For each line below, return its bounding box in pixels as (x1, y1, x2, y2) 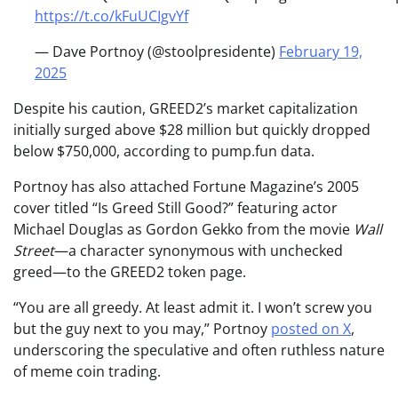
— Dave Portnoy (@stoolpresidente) (35, 42, 279, 62)
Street (13, 241, 54, 261)
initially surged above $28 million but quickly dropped (13, 120, 370, 140)
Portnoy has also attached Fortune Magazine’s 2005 (13, 177, 359, 197)
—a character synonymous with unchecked (54, 241, 343, 261)
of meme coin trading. (13, 362, 161, 382)
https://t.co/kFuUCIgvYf (35, 6, 188, 27)
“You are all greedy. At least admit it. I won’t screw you (13, 298, 372, 318)
